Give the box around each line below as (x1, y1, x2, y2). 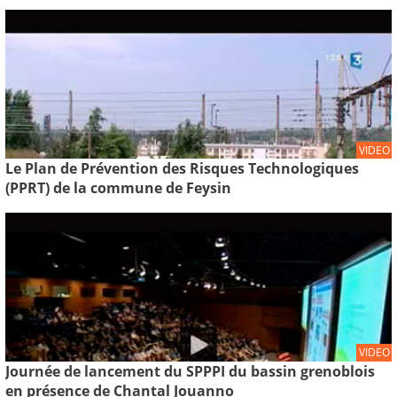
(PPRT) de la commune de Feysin (5, 178, 231, 198)
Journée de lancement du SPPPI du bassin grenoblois (5, 361, 375, 381)
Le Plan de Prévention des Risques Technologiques (5, 159, 359, 179)
